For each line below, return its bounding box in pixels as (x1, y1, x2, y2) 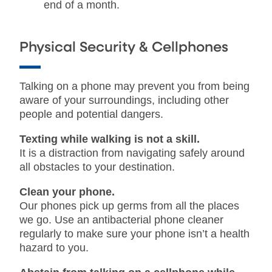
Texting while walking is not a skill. (19, 132, 200, 145)
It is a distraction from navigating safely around (19, 146, 245, 159)
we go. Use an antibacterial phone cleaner (19, 213, 223, 226)
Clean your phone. (19, 185, 115, 198)
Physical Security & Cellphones (19, 40, 228, 55)
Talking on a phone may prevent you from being (19, 80, 250, 92)
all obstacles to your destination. (19, 160, 175, 173)
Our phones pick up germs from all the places (19, 199, 239, 212)
